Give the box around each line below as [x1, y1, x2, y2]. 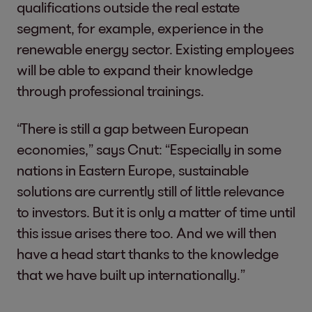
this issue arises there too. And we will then [17, 224, 276, 241]
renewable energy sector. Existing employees [17, 40, 294, 57]
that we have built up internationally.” [17, 266, 245, 283]
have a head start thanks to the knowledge [17, 245, 279, 262]
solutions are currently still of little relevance [17, 182, 284, 199]
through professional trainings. [17, 82, 204, 99]
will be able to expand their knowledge [17, 61, 253, 78]
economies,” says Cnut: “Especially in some [17, 141, 281, 157]
